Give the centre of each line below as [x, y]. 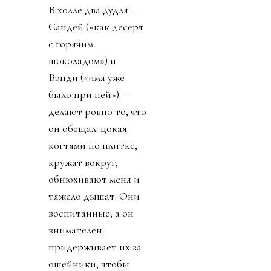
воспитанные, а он [91, 213]
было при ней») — [90, 94]
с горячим [71, 43]
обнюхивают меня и [94, 179]
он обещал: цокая [88, 128]
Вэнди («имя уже [87, 77]
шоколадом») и [82, 60]
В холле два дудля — [94, 9]
